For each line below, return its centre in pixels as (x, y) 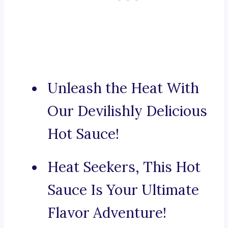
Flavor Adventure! (107, 213)
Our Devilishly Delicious (127, 111)
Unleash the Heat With (123, 88)
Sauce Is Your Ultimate (123, 190)
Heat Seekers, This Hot (124, 167)
